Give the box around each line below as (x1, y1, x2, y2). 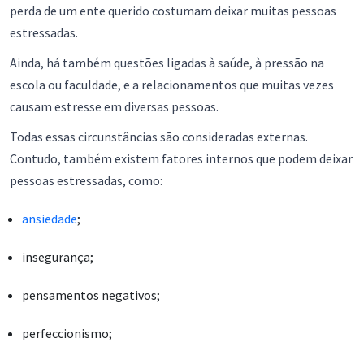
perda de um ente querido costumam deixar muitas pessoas (10, 2, 336, 19)
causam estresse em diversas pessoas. (10, 98, 219, 115)
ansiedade (22, 210, 77, 227)
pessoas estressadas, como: (10, 172, 162, 188)
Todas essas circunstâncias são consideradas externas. (10, 128, 308, 145)
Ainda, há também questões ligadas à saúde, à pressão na (10, 54, 324, 71)
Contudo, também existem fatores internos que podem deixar (10, 150, 353, 167)
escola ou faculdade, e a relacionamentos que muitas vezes (10, 76, 334, 93)
